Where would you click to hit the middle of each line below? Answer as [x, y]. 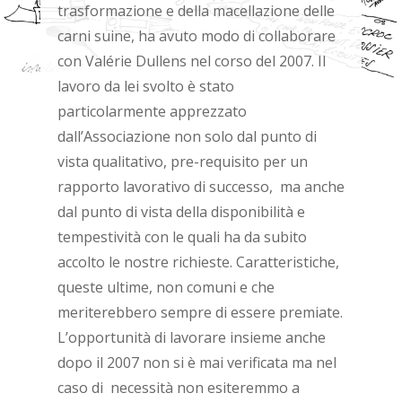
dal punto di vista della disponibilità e [181, 211]
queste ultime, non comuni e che [166, 287]
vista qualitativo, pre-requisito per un [182, 161]
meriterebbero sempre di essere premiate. [200, 312]
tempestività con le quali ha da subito [182, 236]
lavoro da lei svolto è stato [145, 86]
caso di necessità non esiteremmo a [178, 387]
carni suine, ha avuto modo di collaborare [196, 35]
